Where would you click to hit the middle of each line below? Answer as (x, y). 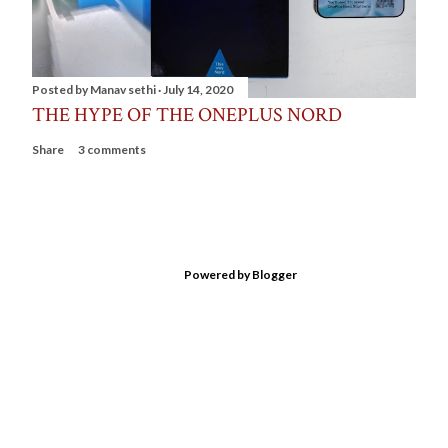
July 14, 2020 (198, 90)
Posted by (61, 90)
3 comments (112, 150)
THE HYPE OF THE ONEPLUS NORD (187, 115)
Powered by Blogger (240, 275)
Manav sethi (123, 90)
